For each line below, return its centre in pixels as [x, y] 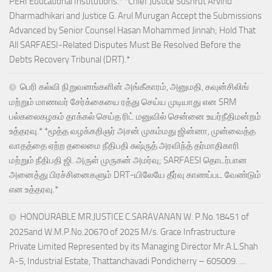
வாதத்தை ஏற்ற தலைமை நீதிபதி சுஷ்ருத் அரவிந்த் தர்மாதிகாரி [124, 146]
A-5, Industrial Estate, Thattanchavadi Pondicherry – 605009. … [127, 261]
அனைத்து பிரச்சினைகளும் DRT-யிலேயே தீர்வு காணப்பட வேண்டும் [135, 175]
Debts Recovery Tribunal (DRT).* [70, 60]
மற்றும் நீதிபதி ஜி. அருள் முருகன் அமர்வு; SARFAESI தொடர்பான [128, 161]
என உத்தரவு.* [34, 190]
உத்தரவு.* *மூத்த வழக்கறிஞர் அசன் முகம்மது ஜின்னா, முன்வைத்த [132, 131]
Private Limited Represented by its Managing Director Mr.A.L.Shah [134, 247]
